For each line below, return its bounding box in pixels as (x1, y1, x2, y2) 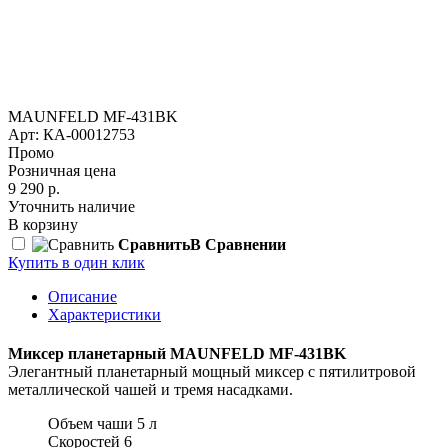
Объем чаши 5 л (48, 415, 157, 433)
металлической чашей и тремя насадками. (8, 381, 293, 399)
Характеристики (48, 305, 161, 323)
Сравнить (118, 235, 190, 253)
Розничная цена (8, 161, 116, 179)
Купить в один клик (8, 253, 145, 271)
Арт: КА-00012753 (8, 125, 135, 143)
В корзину (8, 215, 78, 233)
